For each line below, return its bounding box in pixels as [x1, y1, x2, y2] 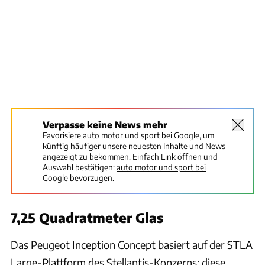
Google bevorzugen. [43, 172, 114, 183]
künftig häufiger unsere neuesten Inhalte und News [43, 140, 225, 151]
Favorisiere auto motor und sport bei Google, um [43, 130, 214, 140]
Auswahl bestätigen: [43, 161, 115, 172]
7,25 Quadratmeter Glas [11, 209, 163, 226]
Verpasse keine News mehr [43, 118, 167, 130]
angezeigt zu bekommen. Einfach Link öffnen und [43, 151, 218, 161]
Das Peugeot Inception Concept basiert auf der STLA [11, 237, 253, 251]
